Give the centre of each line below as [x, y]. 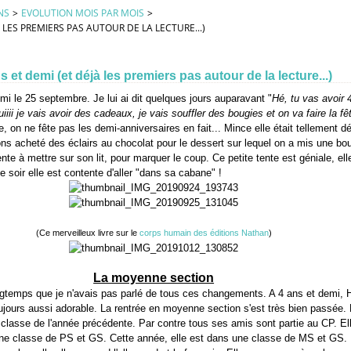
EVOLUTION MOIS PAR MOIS [82, 13]
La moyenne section [154, 278]
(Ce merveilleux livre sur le [87, 233]
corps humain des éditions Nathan [204, 233]
